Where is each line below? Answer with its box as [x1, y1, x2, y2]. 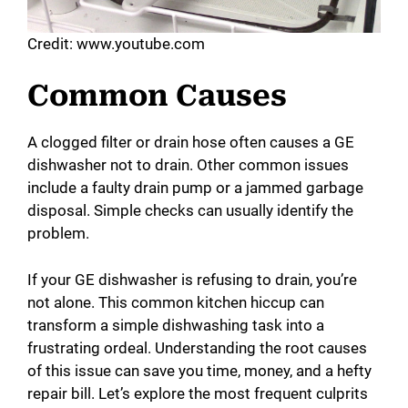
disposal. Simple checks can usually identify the [27, 201, 353, 220]
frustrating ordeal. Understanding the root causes [27, 338, 367, 357]
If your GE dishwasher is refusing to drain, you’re [27, 270, 357, 289]
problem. [27, 224, 89, 243]
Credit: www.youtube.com [27, 34, 205, 53]
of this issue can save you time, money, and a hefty [27, 361, 372, 380]
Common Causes [27, 78, 287, 114]
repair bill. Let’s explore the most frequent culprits [27, 383, 368, 403]
